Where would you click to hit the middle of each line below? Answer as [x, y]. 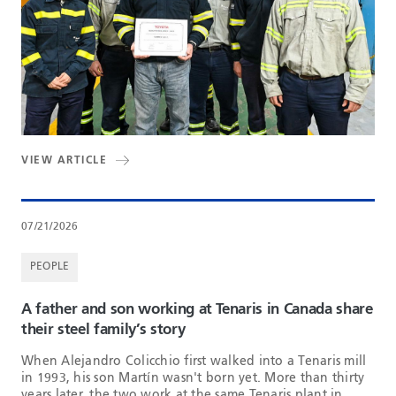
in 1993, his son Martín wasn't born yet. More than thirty [193, 378]
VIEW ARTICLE [64, 160]
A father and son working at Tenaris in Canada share [197, 309]
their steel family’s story [103, 330]
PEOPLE [50, 267]
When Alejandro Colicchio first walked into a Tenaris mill [194, 361]
